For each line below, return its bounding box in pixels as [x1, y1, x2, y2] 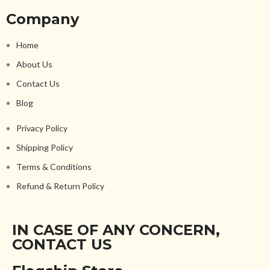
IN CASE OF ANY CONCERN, [12, 221, 221, 239]
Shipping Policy [16, 142, 74, 152]
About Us [16, 59, 53, 69]
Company [6, 10, 80, 28]
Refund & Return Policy [16, 181, 105, 191]
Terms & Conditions [16, 162, 92, 172]
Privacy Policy [16, 123, 68, 133]
